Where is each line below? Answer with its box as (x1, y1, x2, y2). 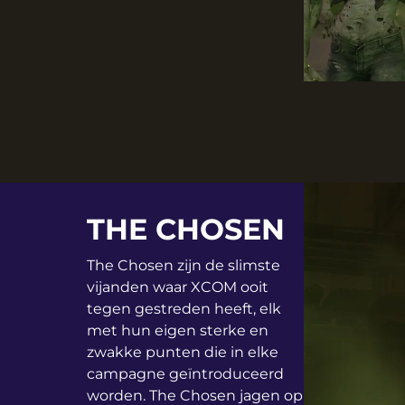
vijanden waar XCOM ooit (87, 278, 268, 297)
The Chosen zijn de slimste (87, 257, 280, 275)
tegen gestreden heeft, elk (87, 300, 281, 318)
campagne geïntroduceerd (87, 365, 284, 383)
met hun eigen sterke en (87, 322, 268, 340)
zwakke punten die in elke (87, 344, 278, 362)
